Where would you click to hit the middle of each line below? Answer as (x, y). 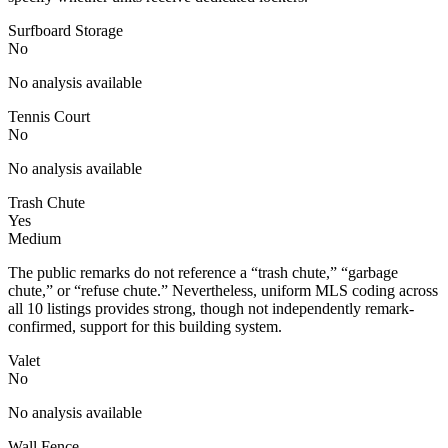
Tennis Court (49, 116)
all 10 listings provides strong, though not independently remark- (211, 308)
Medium (34, 238)
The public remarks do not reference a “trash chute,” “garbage (203, 272)
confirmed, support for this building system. (145, 326)
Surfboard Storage (65, 30)
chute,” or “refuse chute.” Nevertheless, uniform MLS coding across (223, 290)
